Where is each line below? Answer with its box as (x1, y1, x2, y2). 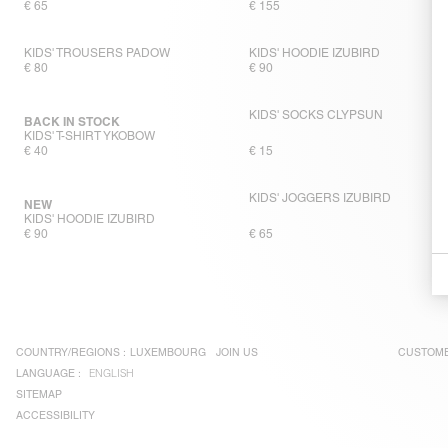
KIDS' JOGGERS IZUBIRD (249, 191, 392, 206)
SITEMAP (16, 388, 62, 401)
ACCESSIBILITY (16, 409, 95, 422)
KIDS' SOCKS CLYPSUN (249, 108, 384, 123)
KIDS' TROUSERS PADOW (24, 46, 170, 61)
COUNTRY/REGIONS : (16, 346, 126, 359)
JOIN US (216, 346, 258, 359)
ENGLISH (89, 367, 134, 381)
